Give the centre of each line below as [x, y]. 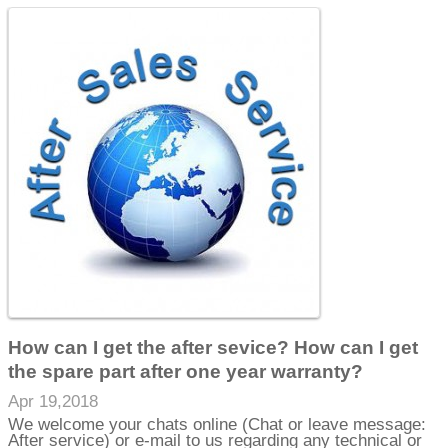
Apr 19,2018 [53, 402]
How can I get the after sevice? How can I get [213, 348]
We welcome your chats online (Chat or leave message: [217, 424]
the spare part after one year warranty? [186, 372]
